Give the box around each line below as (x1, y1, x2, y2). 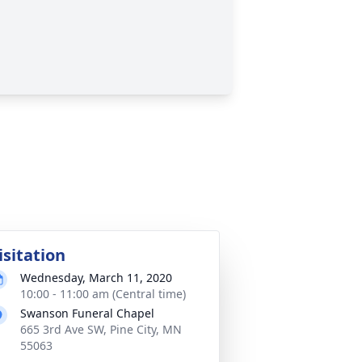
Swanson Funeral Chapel (20, 305, 154, 321)
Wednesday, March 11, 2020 (20, 270, 172, 285)
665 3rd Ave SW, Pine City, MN (20, 322, 182, 337)
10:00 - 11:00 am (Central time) (20, 286, 186, 301)
